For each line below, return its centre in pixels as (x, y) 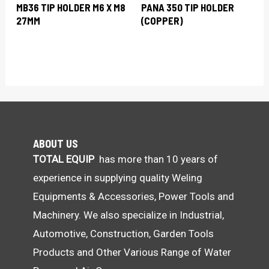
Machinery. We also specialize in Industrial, (128, 215)
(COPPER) (162, 21)
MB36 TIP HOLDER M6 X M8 (71, 8)
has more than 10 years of (156, 159)
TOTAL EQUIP (64, 159)
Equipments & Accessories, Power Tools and (134, 196)
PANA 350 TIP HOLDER (188, 8)
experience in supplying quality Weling (118, 177)
